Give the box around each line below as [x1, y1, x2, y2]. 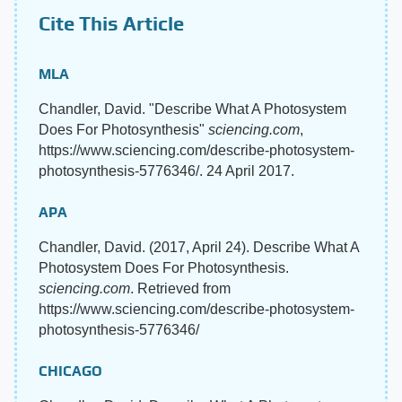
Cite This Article [39, 11, 184, 35]
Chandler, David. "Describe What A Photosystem [39, 100, 346, 117]
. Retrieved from [130, 280, 231, 296]
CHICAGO [39, 362, 102, 380]
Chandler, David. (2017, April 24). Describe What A [39, 239, 359, 255]
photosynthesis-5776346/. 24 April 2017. [39, 162, 294, 179]
